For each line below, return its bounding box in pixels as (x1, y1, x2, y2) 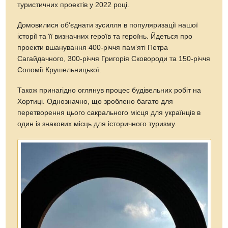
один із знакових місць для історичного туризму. (17, 120, 177, 128)
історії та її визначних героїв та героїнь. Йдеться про (17, 32, 193, 40)
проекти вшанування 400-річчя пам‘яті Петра (17, 43, 168, 51)
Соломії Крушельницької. (17, 66, 102, 74)
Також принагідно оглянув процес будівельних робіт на (17, 86, 202, 94)
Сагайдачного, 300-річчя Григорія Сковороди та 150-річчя (17, 54, 211, 63)
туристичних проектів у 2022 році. (17, 1, 130, 9)
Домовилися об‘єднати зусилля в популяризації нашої (17, 21, 198, 29)
